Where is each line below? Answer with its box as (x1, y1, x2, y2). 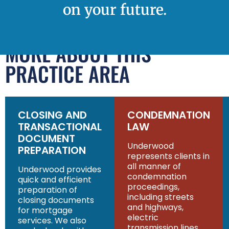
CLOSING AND (18, 108, 87, 123)
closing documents (18, 194, 94, 207)
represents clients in (127, 150, 210, 163)
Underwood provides (18, 164, 101, 176)
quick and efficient (18, 174, 91, 186)
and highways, (127, 201, 184, 214)
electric (127, 212, 158, 224)
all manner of (127, 161, 181, 173)
